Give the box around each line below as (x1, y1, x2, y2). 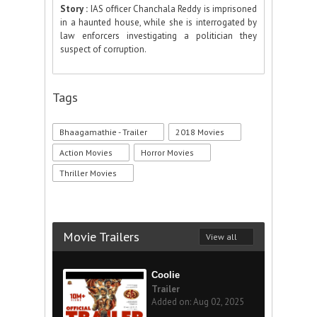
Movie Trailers (63, 229, 139, 245)
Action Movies (59, 147, 113, 158)
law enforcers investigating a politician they (60, 30, 257, 42)
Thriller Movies (59, 168, 117, 178)
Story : (60, 3, 91, 15)
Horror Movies (141, 147, 194, 158)
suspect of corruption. (60, 43, 146, 55)
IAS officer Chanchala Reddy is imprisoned (90, 3, 258, 15)
